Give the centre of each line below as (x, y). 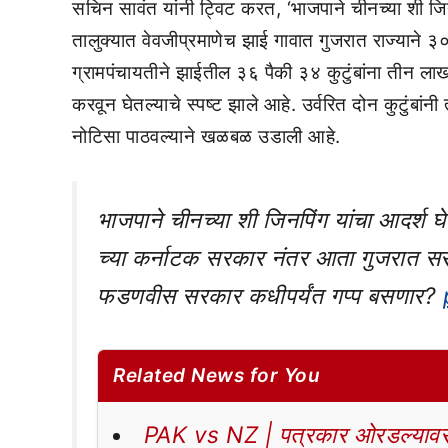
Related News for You (216, 376)
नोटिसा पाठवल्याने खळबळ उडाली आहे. (206, 136)
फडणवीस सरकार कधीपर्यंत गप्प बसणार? (270, 296)
